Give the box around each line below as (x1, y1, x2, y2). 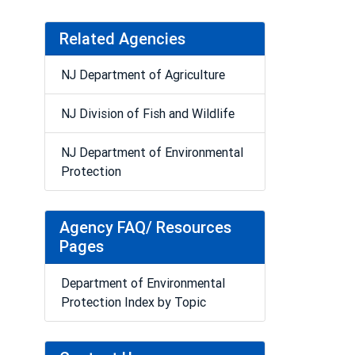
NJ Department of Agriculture (60, 67, 225, 83)
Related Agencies (59, 28, 185, 48)
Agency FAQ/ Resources (59, 217, 231, 238)
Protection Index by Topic (60, 293, 206, 310)
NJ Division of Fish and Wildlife (60, 105, 235, 122)
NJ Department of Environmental (60, 144, 243, 161)
